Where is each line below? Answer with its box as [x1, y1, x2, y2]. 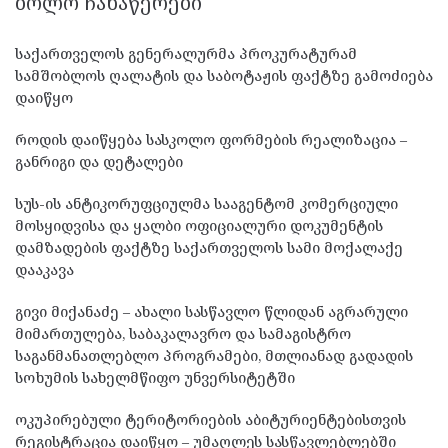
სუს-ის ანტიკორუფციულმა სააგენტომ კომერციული [15, 194, 398, 214]
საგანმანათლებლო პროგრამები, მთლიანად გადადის [15, 346, 413, 366]
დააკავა [15, 260, 74, 280]
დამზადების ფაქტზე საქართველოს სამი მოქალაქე [15, 238, 403, 258]
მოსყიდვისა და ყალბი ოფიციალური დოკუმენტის [15, 216, 383, 236]
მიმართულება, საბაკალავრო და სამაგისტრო [15, 324, 351, 344]
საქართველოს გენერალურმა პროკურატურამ [15, 44, 357, 64]
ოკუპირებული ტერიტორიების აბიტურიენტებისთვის [15, 410, 406, 430]
